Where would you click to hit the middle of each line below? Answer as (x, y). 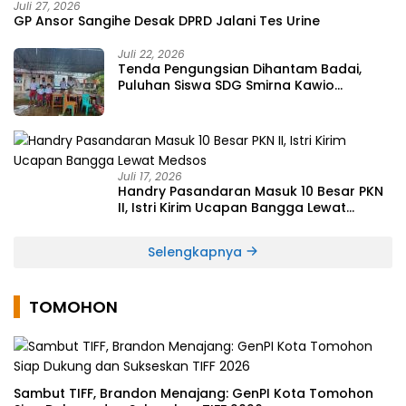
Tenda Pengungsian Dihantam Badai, (240, 68)
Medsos (144, 223)
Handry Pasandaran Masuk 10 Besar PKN (251, 191)
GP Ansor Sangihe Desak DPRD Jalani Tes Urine (167, 20)
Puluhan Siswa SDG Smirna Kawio (226, 85)
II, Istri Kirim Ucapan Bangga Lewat (232, 207)
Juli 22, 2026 (151, 53)
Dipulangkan (159, 101)
